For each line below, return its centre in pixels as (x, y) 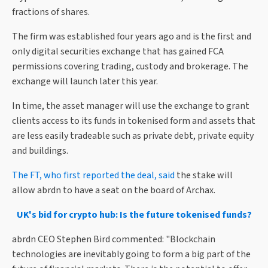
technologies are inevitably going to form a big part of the (131, 255)
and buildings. (40, 151)
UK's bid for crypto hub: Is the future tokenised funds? (134, 215)
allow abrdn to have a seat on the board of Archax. (114, 191)
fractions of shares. (51, 12)
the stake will (204, 176)
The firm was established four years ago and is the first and (132, 37)
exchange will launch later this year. (86, 82)
